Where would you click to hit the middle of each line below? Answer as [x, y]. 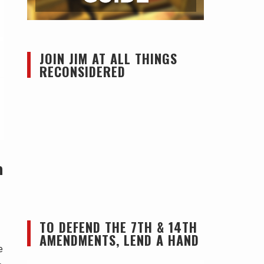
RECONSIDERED [82, 71]
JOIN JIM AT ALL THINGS [108, 58]
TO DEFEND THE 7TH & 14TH [118, 227]
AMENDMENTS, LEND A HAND [119, 240]
